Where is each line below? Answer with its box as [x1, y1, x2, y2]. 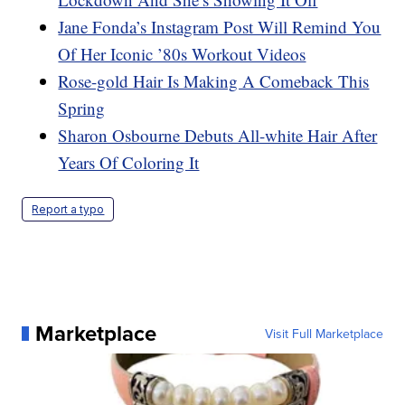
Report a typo [32, 202, 105, 216]
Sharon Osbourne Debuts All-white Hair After [58, 123, 378, 146]
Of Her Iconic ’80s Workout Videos [58, 42, 306, 65]
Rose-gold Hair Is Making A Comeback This [58, 69, 370, 92]
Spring [58, 96, 106, 119]
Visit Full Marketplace [264, 324, 383, 343]
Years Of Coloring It [58, 150, 200, 174]
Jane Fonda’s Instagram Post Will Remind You [58, 14, 381, 38]
